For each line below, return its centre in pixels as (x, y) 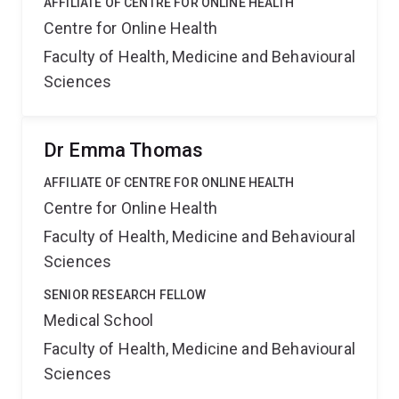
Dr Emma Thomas (124, 150)
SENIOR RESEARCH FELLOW (125, 295)
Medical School (99, 320)
